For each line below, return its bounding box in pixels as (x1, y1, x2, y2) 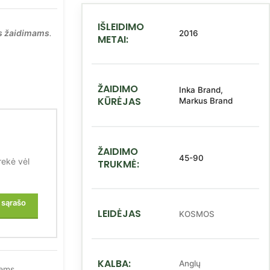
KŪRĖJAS (98, 95, 141, 108)
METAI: (98, 32, 128, 46)
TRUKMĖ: (98, 157, 139, 171)
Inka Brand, (179, 85, 224, 95)
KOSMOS (179, 209, 215, 219)
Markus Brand (179, 96, 233, 105)
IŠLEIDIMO (98, 19, 144, 34)
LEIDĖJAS (98, 207, 141, 221)
